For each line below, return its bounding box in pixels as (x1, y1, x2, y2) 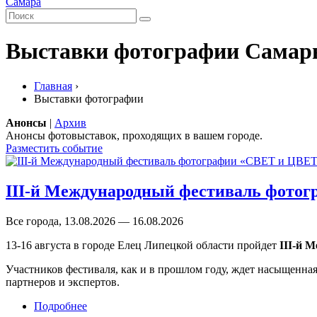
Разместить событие (6, 142, 103, 154)
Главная (34, 79, 72, 92)
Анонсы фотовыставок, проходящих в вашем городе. (6, 129, 263, 142)
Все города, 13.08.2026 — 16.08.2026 (6, 214, 183, 227)
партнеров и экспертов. (6, 275, 120, 288)
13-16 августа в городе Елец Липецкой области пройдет (6, 238, 279, 251)
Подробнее (34, 299, 87, 312)
